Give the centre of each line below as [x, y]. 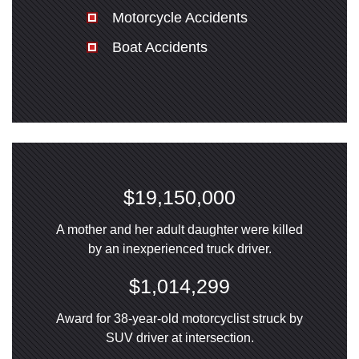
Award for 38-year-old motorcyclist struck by [179, 319]
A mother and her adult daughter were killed [179, 230]
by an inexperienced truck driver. [179, 249]
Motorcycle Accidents [179, 18]
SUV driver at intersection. [179, 338]
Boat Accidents [159, 47]
